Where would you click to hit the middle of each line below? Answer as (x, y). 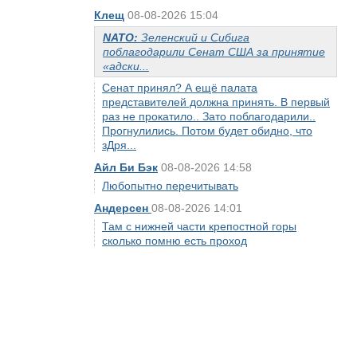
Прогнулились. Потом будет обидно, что (207, 131)
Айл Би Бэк (126, 167)
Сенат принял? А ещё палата (180, 88)
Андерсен (123, 208)
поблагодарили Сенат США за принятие (214, 52)
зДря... (119, 145)
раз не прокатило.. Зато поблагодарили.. (209, 116)
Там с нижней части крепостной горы (199, 226)
